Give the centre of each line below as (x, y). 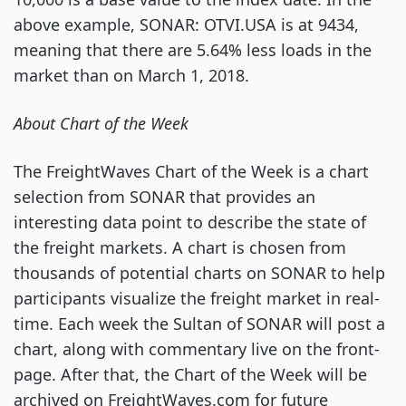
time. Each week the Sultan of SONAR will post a (199, 324)
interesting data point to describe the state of (190, 222)
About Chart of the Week (101, 123)
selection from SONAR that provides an (164, 197)
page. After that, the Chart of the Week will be (190, 374)
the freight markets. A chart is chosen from (180, 247)
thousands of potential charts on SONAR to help (199, 273)
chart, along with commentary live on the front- (197, 349)
